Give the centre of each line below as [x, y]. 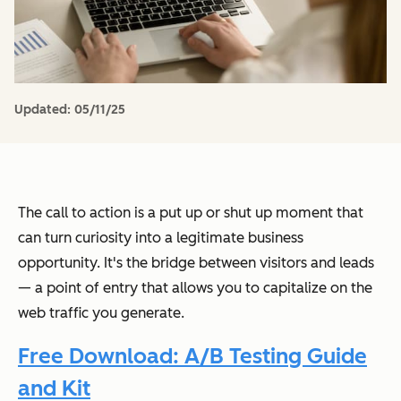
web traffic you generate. [101, 312]
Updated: [44, 109]
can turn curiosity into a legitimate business [161, 237]
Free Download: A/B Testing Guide [192, 356]
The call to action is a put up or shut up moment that [191, 212]
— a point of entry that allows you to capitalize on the [195, 287]
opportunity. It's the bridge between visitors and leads [196, 262]
